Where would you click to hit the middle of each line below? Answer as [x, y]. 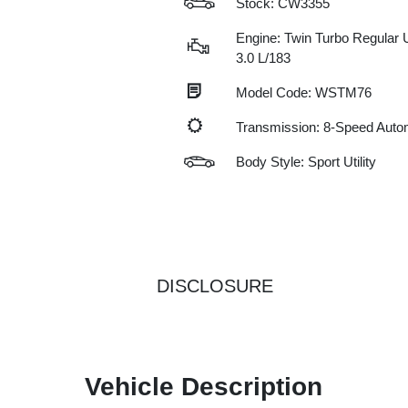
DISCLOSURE [215, 286]
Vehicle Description [204, 387]
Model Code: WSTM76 [303, 92]
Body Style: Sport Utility [306, 162]
